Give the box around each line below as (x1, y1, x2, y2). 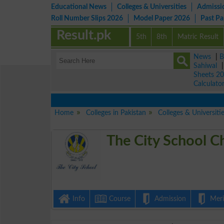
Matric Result (177, 33, 219, 40)
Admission (152, 194, 186, 202)
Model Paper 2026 (133, 14, 190, 22)
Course (106, 194, 130, 202)
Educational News (51, 3, 106, 10)
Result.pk (56, 28, 111, 42)
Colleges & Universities (117, 3, 186, 10)
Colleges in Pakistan (85, 109, 146, 116)
